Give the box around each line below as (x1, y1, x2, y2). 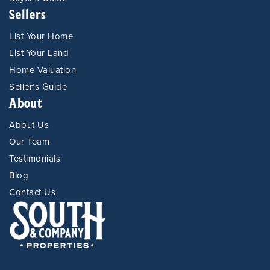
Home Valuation (9, 64, 76, 75)
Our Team (9, 136, 49, 147)
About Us (9, 119, 49, 130)
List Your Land (9, 48, 69, 58)
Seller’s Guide (9, 81, 67, 92)
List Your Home (9, 31, 73, 42)
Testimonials (9, 153, 60, 164)
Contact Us (9, 187, 55, 198)
